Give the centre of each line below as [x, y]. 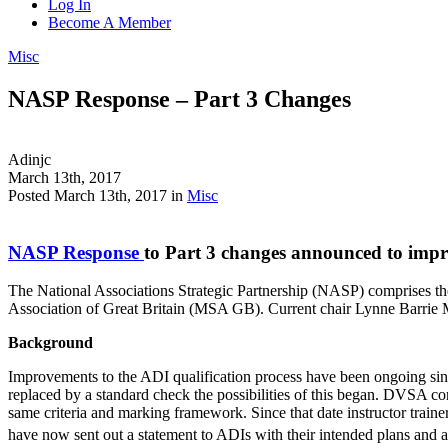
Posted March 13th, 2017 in [97, 195]
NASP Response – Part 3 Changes [179, 98]
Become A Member [109, 22]
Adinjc [29, 159]
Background [50, 343]
